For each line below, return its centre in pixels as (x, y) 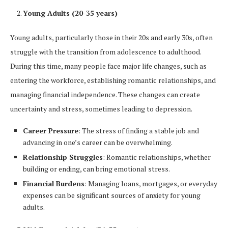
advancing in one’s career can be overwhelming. (98, 142)
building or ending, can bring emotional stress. (96, 169)
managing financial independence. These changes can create (105, 95)
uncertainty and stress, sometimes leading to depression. (101, 109)
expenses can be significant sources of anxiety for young (112, 195)
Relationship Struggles (63, 157)
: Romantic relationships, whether (157, 157)
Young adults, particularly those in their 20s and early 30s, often (111, 38)
